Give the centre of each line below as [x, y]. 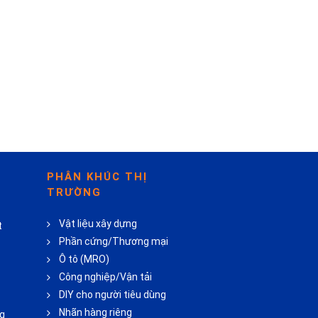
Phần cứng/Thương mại [113, 241]
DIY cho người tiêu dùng [112, 295]
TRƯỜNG [74, 192]
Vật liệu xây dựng [98, 224]
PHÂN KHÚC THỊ [97, 177]
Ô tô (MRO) [84, 259]
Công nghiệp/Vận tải [105, 277]
